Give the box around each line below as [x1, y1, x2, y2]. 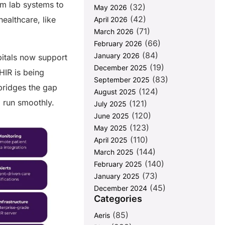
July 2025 [94, 99, 127, 108]
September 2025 [94, 75, 150, 84]
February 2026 [94, 39, 143, 48]
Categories [94, 193, 143, 204]
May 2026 [94, 3, 128, 12]
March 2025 [94, 148, 134, 157]
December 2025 [94, 63, 148, 72]
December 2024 [94, 184, 148, 193]
